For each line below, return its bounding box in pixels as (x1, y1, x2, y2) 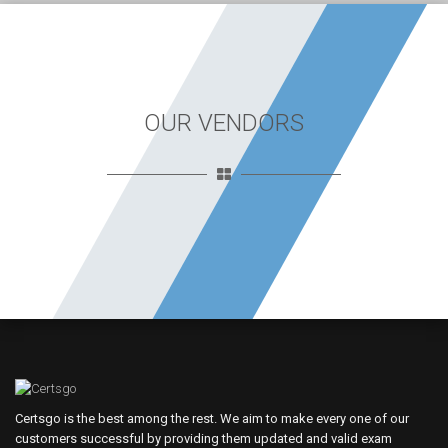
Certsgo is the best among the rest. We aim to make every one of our (15, 411, 409, 426)
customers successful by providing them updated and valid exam (15, 431, 392, 446)
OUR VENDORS (144, 109, 304, 137)
